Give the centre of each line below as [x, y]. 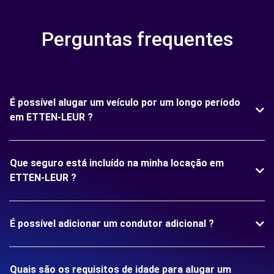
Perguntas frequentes [137, 39]
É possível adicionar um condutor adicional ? [112, 224]
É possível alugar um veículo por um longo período [125, 102]
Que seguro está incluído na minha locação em [117, 163]
